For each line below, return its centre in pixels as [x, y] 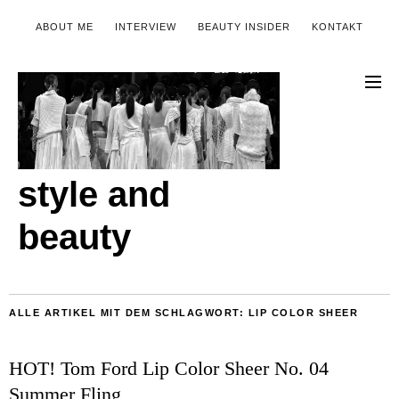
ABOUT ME [65, 27]
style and [94, 194]
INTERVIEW [146, 27]
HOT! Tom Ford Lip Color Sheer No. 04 [169, 368]
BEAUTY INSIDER [244, 27]
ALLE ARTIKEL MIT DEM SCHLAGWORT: [129, 312]
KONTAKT [338, 27]
